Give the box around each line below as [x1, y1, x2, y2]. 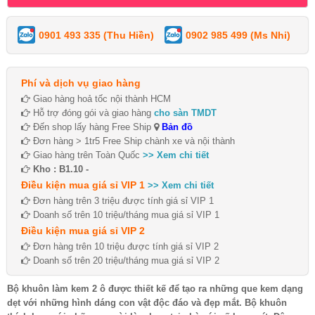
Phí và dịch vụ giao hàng [21, 77, 141, 89]
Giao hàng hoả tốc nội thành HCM [30, 93, 171, 104]
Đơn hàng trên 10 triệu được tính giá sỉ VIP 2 [30, 240, 219, 252]
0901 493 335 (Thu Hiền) [39, 29, 154, 41]
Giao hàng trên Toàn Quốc [30, 149, 143, 160]
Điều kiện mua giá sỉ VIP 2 [21, 224, 145, 236]
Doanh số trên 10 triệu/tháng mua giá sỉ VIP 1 [30, 209, 219, 220]
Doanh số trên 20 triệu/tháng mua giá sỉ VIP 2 [30, 255, 219, 266]
